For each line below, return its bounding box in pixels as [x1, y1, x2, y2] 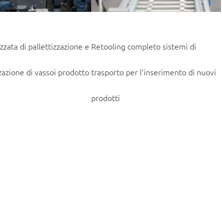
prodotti [91, 92, 120, 104]
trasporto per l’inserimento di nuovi [91, 66, 216, 78]
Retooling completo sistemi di [91, 41, 196, 52]
